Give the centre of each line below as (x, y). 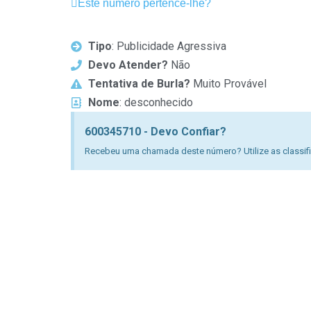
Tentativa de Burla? (139, 84)
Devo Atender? (128, 65)
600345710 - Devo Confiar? (155, 132)
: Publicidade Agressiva (169, 46)
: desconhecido (156, 102)
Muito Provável (228, 84)
